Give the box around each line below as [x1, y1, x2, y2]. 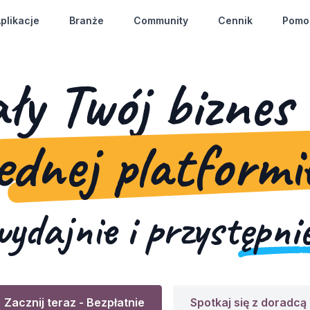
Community [134, 15, 188, 26]
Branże [69, 15, 104, 26]
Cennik [218, 15, 253, 26]
